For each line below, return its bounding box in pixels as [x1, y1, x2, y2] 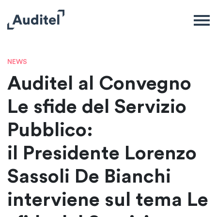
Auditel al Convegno [7, 74, 191, 93]
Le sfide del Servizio [7, 97, 186, 117]
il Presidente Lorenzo [7, 144, 197, 163]
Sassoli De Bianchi [7, 167, 171, 186]
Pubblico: [7, 121, 93, 140]
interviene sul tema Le [7, 190, 208, 210]
